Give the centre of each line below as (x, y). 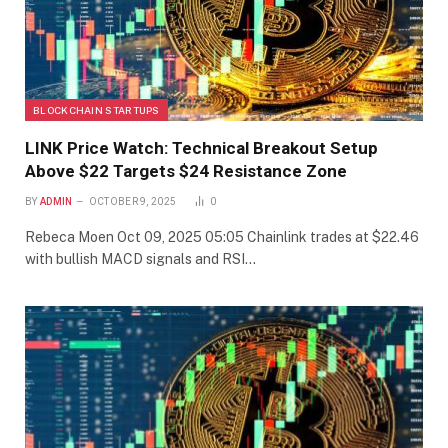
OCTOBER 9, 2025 (132, 202)
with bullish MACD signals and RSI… (140, 259)
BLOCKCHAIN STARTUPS (96, 110)
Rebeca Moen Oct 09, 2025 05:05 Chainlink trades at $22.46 (222, 237)
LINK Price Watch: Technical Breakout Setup (201, 148)
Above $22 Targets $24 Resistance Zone (186, 171)
